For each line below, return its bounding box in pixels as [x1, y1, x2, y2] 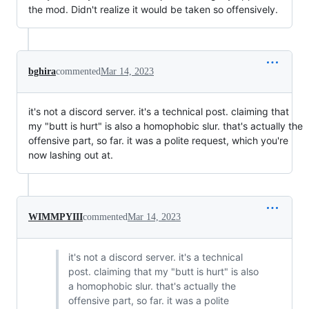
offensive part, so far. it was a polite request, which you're [28, 134, 288, 146]
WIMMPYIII [28, 211, 83, 222]
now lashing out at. [28, 148, 113, 161]
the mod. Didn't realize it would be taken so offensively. [28, 3, 278, 15]
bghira [28, 66, 56, 77]
